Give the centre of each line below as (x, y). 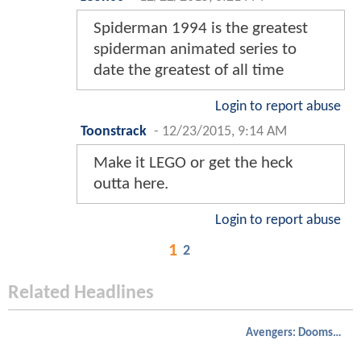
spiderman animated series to (195, 50)
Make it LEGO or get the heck (193, 164)
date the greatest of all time (189, 71)
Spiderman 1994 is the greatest (201, 29)
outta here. (131, 185)
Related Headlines (81, 294)
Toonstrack (114, 132)
